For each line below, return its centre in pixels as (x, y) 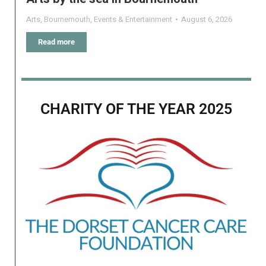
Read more (56, 42)
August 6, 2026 (207, 20)
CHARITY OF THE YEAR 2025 (136, 109)
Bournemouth (67, 20)
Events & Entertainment (133, 20)
